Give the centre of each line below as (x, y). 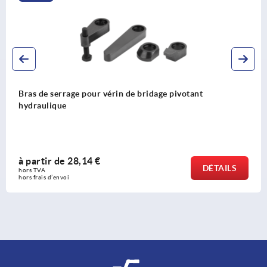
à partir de (43, 161)
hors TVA (33, 170)
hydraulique (43, 106)
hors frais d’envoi (44, 178)
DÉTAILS (219, 168)
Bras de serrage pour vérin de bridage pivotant (111, 94)
